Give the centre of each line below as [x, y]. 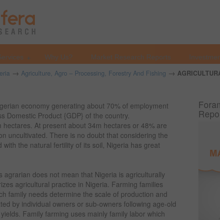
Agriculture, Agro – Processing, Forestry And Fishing [94, 73]
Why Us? [59, 57]
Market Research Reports [131, 57]
